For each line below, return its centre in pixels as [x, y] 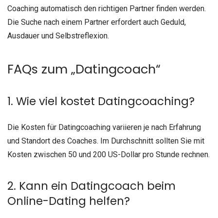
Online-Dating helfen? [69, 201]
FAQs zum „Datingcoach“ [84, 69]
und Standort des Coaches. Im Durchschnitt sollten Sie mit [106, 141]
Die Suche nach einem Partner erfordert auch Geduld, [97, 22]
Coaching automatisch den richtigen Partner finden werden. [107, 8]
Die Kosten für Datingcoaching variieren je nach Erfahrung [104, 127]
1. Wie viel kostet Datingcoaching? [101, 101]
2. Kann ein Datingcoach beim [91, 186]
